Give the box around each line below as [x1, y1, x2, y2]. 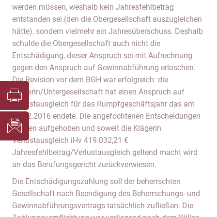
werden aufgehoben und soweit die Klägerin [12, 124, 161, 133]
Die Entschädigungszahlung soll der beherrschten [12, 177, 181, 186]
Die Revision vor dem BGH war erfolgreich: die [12, 75, 168, 84]
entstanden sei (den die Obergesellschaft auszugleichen [12, 15, 202, 24]
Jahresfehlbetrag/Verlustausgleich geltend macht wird [12, 148, 198, 157]
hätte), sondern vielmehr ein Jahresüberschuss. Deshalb [12, 27, 203, 36]
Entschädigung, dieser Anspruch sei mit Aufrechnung [12, 51, 192, 60]
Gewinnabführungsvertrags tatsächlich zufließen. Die [12, 201, 193, 210]
